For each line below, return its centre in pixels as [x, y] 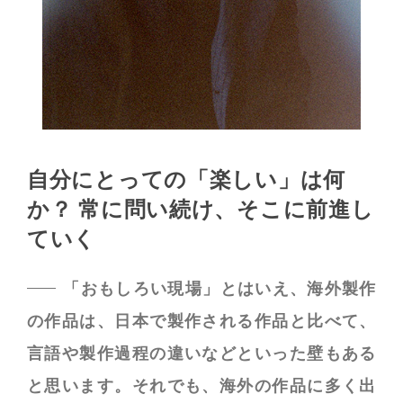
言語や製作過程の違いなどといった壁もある [201, 354]
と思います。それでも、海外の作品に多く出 [201, 386]
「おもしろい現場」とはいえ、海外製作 [219, 289]
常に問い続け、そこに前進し [223, 210]
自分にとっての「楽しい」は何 [187, 180]
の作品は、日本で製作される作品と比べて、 [201, 321]
